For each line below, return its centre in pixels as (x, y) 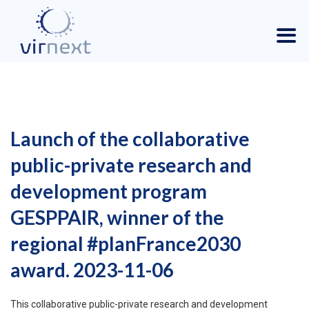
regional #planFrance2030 (126, 243)
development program (109, 191)
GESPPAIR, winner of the (117, 217)
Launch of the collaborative (130, 139)
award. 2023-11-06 (92, 270)
